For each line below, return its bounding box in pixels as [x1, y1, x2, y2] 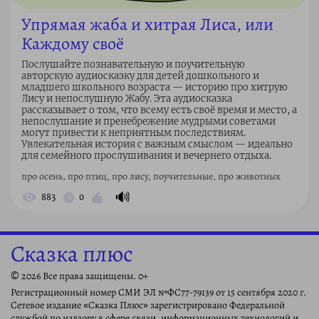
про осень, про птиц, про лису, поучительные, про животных [21, 169, 281, 184]
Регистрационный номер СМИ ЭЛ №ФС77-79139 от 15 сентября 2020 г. [11, 286, 306, 299]
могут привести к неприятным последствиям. [21, 127, 246, 140]
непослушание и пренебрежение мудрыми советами [21, 115, 276, 128]
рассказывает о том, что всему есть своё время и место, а [21, 104, 297, 117]
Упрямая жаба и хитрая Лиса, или [21, 13, 273, 36]
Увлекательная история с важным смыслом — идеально [21, 138, 293, 151]
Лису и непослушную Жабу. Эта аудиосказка [21, 93, 232, 105]
